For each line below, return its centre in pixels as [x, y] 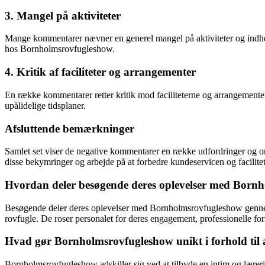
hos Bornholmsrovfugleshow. [60, 49]
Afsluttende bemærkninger [70, 128]
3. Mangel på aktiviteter [63, 15]
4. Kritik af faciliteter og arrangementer [100, 72]
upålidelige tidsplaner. [45, 105]
